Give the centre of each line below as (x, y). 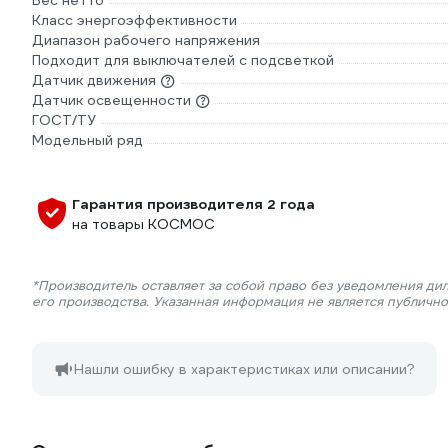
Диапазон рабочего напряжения (146, 40)
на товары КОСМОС (143, 224)
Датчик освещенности (111, 100)
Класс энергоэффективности (134, 20)
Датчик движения (94, 80)
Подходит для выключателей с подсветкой (183, 60)
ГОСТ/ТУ (64, 120)
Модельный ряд (87, 140)
